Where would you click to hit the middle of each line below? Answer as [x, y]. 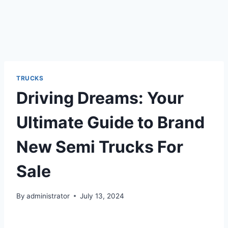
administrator [48, 196]
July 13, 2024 [102, 196]
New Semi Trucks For [100, 147]
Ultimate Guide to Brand [110, 122]
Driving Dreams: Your [100, 98]
